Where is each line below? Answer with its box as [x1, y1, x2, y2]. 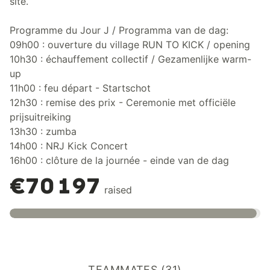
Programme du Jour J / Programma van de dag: [10, 24, 228, 36]
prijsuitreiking [10, 110, 71, 123]
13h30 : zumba [10, 125, 77, 137]
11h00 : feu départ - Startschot [10, 81, 151, 94]
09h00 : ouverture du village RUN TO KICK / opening [10, 38, 250, 51]
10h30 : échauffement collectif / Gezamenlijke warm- [10, 52, 251, 65]
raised [101, 183, 132, 196]
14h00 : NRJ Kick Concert [10, 139, 128, 152]
